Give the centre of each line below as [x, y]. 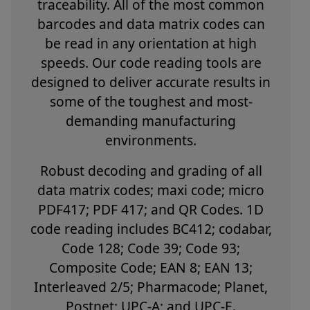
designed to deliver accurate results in [151, 82]
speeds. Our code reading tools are [151, 62]
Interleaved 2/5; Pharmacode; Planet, [151, 286]
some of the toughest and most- [151, 101]
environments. [151, 140]
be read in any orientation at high [151, 43]
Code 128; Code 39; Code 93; [151, 248]
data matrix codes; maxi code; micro [151, 190]
